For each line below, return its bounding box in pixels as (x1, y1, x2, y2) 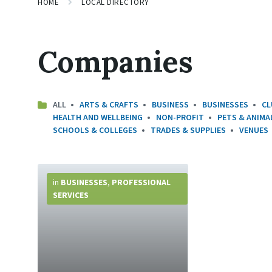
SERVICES (53, 189, 89, 201)
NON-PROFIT (156, 112, 204, 123)
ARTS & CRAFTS (80, 99, 138, 110)
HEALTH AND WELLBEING (53, 112, 143, 123)
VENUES (239, 124, 268, 136)
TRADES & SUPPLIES (151, 124, 226, 136)
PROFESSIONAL (112, 177, 171, 188)
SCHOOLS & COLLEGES (53, 124, 137, 136)
